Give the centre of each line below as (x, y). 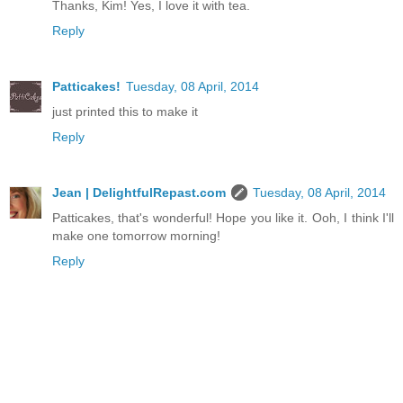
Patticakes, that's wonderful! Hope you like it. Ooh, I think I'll (223, 217)
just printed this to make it (125, 111)
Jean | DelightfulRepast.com (139, 192)
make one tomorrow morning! (136, 235)
